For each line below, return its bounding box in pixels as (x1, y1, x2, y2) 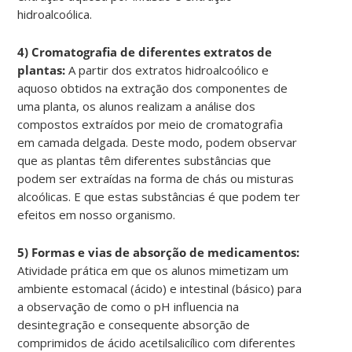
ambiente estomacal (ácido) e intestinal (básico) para (17, 280, 302, 296)
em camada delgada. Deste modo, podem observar (17, 134, 298, 150)
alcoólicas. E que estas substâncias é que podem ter (17, 188, 301, 204)
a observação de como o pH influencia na (17, 298, 240, 314)
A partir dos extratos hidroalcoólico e (65, 61, 269, 78)
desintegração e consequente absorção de (17, 316, 251, 332)
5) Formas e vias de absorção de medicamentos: (17, 244, 300, 260)
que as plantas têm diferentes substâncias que (17, 152, 272, 168)
